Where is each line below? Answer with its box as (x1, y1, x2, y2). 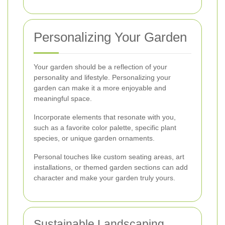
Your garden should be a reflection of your (34, 62, 167, 71)
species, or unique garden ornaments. (34, 134, 155, 142)
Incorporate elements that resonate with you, (34, 113, 176, 121)
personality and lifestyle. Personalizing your (34, 73, 171, 81)
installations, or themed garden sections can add (34, 163, 188, 171)
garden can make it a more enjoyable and (34, 83, 166, 92)
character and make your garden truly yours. (34, 173, 175, 182)
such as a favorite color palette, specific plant (34, 123, 176, 132)
